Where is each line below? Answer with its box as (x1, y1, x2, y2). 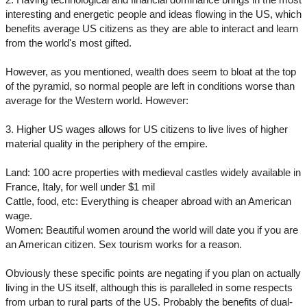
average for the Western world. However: (5, 95, 188, 107)
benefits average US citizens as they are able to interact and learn (5, 23, 298, 35)
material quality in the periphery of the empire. (5, 138, 208, 150)
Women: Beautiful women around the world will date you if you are (5, 224, 298, 236)
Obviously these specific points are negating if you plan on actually (5, 267, 301, 280)
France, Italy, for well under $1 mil (5, 181, 155, 193)
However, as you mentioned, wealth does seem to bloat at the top (5, 66, 296, 78)
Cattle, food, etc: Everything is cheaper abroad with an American (5, 195, 291, 208)
